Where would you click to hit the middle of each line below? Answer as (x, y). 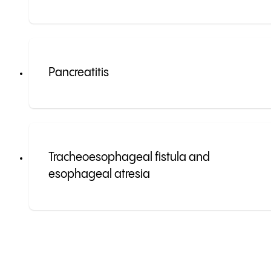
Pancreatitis (79, 73)
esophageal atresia (99, 175)
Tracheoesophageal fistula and (129, 158)
